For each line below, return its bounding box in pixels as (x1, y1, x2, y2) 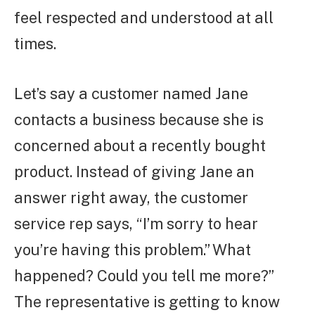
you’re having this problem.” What (14, 240, 251, 259)
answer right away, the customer (14, 188, 248, 207)
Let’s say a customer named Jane (14, 84, 248, 103)
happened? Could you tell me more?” (14, 266, 274, 285)
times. (14, 34, 56, 53)
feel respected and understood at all (14, 8, 274, 27)
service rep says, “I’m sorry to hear (14, 214, 258, 233)
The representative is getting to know (14, 292, 280, 311)
